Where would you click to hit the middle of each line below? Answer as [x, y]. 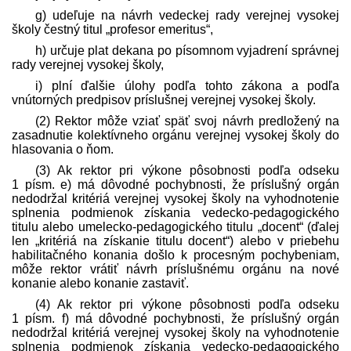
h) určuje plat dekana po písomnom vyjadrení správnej [187, 51]
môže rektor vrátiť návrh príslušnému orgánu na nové [175, 270]
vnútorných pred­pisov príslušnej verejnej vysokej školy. [164, 100]
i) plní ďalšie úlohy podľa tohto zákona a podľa [187, 86]
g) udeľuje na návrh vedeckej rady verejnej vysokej [187, 16]
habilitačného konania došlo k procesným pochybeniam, [175, 255]
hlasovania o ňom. [63, 150]
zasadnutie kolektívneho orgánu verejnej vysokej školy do [175, 136]
